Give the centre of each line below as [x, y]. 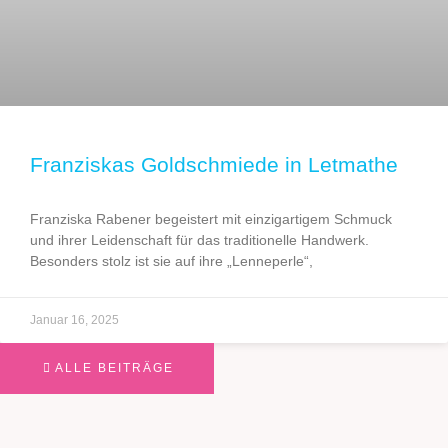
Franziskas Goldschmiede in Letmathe [214, 164]
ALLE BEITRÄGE [114, 367]
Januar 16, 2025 [74, 319]
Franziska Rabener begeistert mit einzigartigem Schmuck [211, 218]
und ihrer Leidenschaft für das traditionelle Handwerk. [199, 239]
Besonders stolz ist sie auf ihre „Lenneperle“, [171, 260]
